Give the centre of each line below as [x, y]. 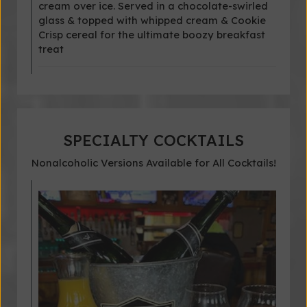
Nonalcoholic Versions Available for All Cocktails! [153, 163]
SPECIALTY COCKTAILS [153, 140]
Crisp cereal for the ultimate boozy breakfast [152, 35]
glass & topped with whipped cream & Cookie [152, 20]
